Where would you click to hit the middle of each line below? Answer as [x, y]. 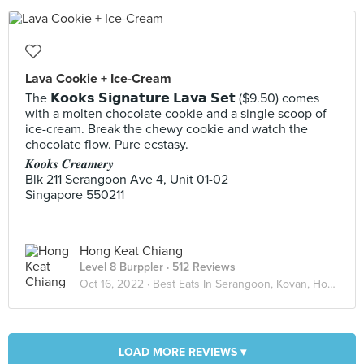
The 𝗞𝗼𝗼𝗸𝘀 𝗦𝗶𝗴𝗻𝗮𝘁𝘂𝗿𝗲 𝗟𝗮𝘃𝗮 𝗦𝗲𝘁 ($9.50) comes [172, 98]
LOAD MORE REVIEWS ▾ [182, 352]
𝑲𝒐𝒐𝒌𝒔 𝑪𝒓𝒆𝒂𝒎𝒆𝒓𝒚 [69, 164]
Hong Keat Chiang [131, 251]
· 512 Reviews [199, 267]
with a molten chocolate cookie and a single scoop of [176, 114]
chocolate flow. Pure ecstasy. [107, 145]
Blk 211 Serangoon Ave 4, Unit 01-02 [127, 180]
